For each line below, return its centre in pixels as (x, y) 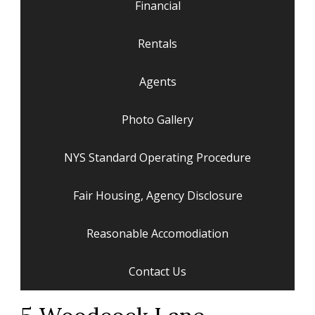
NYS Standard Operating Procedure (157, 157)
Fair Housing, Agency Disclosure (157, 195)
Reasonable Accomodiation (157, 233)
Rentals (157, 43)
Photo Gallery (157, 119)
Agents (157, 81)
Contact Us (157, 271)
